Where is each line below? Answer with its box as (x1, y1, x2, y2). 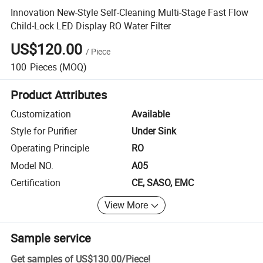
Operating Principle (11, 141, 90, 155)
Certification (11, 176, 61, 190)
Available (131, 107, 170, 120)
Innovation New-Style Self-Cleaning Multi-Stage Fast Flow (11, 5, 249, 19)
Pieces (29, 60, 57, 73)
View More (104, 198, 149, 212)
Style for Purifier (11, 124, 77, 138)
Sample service (11, 230, 92, 246)
